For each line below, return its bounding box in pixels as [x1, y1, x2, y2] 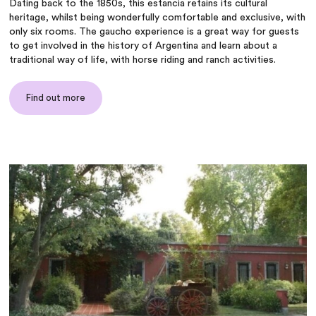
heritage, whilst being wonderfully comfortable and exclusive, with [9, 13, 306, 23]
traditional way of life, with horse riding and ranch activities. [9, 55, 276, 66]
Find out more [26, 93, 86, 103]
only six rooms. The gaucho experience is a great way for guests [9, 27, 300, 37]
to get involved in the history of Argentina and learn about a [9, 41, 278, 51]
